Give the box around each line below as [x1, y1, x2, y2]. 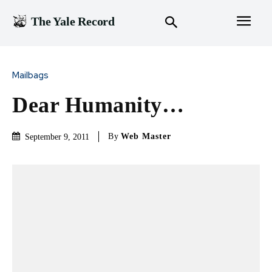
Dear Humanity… [12, 92, 184, 117]
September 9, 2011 [25, 132, 89, 141]
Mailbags [12, 69, 49, 81]
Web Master [121, 132, 171, 141]
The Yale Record [31, 15, 115, 29]
